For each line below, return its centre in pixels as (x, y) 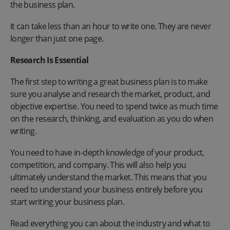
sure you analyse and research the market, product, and (110, 94)
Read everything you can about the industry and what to (110, 223)
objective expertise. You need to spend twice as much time (114, 106)
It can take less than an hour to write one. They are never (111, 26)
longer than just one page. (57, 38)
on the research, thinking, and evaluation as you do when (112, 118)
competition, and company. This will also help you (98, 165)
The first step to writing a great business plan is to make (109, 81)
